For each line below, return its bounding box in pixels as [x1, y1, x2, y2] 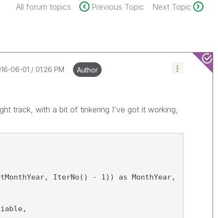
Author [77, 66, 98, 74]
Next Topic [152, 2, 191, 12]
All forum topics [16, 2, 71, 12]
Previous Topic [91, 2, 144, 12]
